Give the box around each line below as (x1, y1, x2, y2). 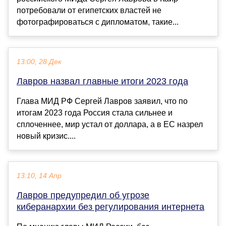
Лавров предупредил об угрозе (17, 190, 149, 201)
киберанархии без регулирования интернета (17, 202, 204, 212)
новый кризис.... (17, 132, 76, 141)
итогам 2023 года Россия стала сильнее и (17, 108, 173, 118)
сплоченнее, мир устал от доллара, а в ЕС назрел (17, 120, 203, 129)
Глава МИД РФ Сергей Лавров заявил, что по (17, 97, 188, 106)
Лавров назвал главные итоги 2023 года (17, 76, 188, 87)
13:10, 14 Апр (17, 172, 62, 180)
